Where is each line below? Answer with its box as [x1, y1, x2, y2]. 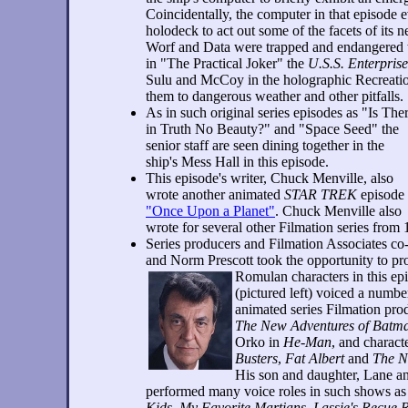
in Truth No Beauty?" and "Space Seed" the [146, 121, 399, 137]
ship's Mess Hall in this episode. [146, 154, 329, 169]
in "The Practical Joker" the [146, 56, 308, 71]
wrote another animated [146, 187, 284, 202]
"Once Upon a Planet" [146, 203, 275, 219]
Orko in [235, 334, 283, 350]
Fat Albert [285, 351, 344, 366]
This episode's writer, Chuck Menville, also [146, 170, 393, 186]
